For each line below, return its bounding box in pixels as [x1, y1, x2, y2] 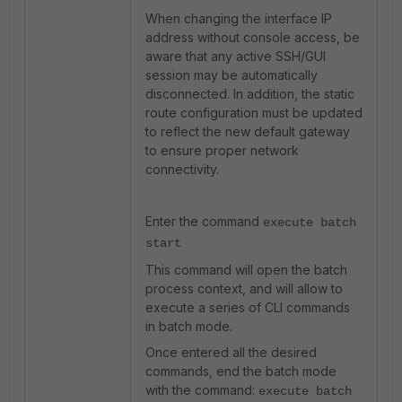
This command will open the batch [145, 262, 347, 277]
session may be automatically [145, 67, 318, 83]
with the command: [145, 382, 258, 398]
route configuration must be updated [145, 105, 363, 120]
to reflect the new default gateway [145, 124, 350, 139]
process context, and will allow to [145, 281, 343, 296]
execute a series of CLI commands [145, 300, 350, 315]
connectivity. [145, 162, 219, 177]
